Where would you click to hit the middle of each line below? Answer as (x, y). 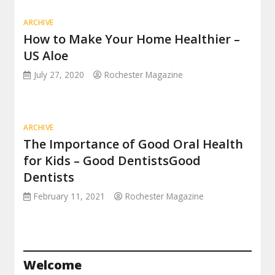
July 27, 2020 (59, 75)
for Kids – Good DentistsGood (112, 161)
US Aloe (46, 56)
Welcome (53, 265)
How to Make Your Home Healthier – (132, 39)
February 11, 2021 (70, 196)
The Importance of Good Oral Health (134, 144)
